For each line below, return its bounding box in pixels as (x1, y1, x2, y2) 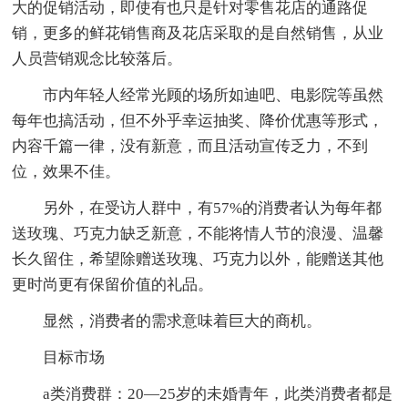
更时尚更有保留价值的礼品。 (12, 276, 214, 294)
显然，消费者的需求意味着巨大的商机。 (43, 312, 322, 331)
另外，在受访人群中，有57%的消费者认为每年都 (43, 199, 382, 218)
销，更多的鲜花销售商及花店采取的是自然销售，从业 (12, 25, 384, 43)
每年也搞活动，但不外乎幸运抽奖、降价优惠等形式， (12, 112, 384, 130)
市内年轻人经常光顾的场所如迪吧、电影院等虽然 (43, 87, 384, 105)
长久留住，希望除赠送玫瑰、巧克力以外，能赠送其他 (12, 250, 384, 269)
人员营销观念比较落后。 (12, 50, 183, 68)
